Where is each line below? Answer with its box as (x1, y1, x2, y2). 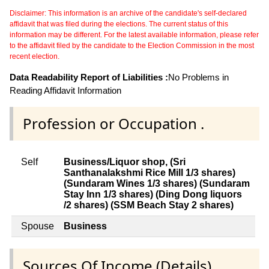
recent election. (10, 52, 59, 61)
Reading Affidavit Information (10, 85, 121, 96)
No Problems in (168, 72, 229, 83)
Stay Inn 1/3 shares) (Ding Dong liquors (64, 189, 242, 200)
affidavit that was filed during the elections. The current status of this (10, 20, 228, 29)
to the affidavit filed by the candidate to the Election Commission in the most (10, 41, 254, 50)
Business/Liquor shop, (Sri (64, 157, 186, 168)
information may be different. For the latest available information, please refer (10, 31, 259, 40)
